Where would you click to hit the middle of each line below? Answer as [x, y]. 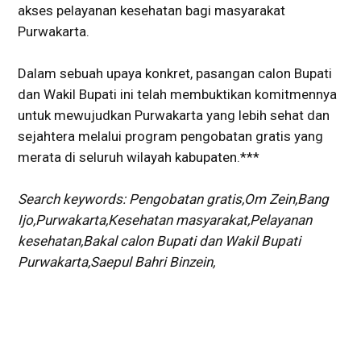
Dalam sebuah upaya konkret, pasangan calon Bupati [175, 74]
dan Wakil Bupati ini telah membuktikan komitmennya [177, 95]
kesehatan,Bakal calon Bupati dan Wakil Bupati [159, 241]
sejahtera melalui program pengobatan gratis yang [170, 137]
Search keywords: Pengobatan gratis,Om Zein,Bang [173, 199]
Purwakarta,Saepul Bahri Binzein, [116, 262]
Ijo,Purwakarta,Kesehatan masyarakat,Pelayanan [165, 220]
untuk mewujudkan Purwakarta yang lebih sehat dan [174, 116]
